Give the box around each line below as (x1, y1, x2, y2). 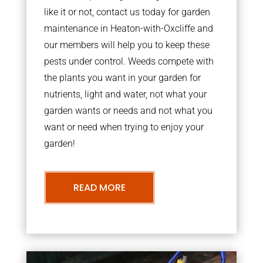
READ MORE (73, 180, 126, 194)
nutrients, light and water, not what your (43, 88, 207, 100)
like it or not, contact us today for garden (43, 6, 210, 18)
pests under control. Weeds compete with (43, 55, 214, 67)
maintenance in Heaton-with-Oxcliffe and (43, 22, 213, 34)
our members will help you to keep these (43, 39, 210, 50)
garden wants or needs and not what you (43, 104, 213, 116)
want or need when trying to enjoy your (43, 121, 204, 133)
